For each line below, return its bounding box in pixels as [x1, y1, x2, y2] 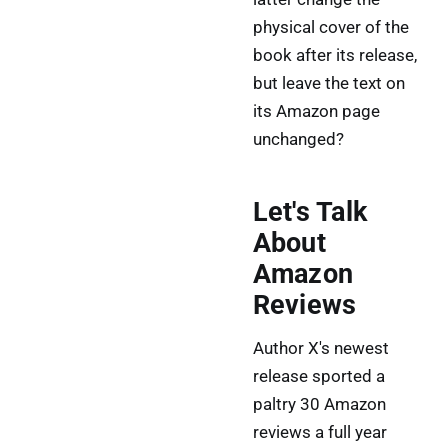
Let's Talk [252, 195, 368, 228]
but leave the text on [252, 73, 405, 94]
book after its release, [252, 45, 417, 66]
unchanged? [252, 129, 344, 150]
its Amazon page [252, 101, 380, 122]
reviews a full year [252, 422, 387, 443]
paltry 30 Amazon [252, 394, 386, 415]
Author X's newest [252, 338, 389, 359]
